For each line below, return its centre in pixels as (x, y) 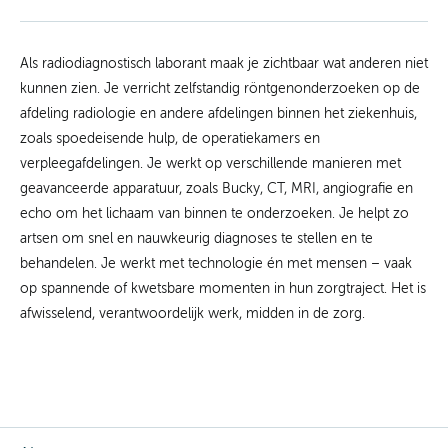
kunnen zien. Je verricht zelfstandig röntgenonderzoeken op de (220, 88)
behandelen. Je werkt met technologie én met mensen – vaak (216, 263)
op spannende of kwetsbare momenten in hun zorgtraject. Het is (223, 288)
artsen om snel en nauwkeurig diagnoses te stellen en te (196, 238)
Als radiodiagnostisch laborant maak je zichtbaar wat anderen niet (224, 63)
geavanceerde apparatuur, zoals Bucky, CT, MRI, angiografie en (216, 188)
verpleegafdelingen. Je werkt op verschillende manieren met (210, 163)
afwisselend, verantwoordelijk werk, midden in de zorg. (192, 313)
